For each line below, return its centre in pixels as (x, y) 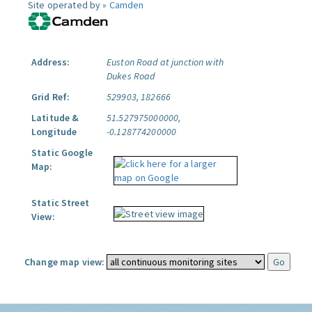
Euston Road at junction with (165, 62)
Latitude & (55, 118)
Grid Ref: (51, 97)
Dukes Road (131, 76)
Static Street (60, 203)
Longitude (54, 132)
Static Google (62, 153)
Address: (51, 62)
